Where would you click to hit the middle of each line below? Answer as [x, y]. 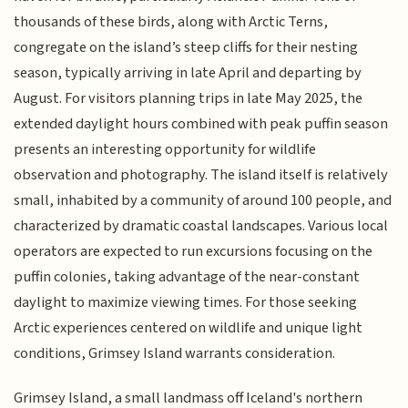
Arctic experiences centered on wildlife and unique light [189, 328]
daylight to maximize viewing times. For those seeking [186, 303]
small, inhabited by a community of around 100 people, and [203, 201]
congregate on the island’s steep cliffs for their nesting [186, 48]
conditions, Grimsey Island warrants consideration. [175, 354]
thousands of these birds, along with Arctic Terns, [171, 22]
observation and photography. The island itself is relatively [201, 175]
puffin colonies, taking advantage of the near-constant [187, 277]
